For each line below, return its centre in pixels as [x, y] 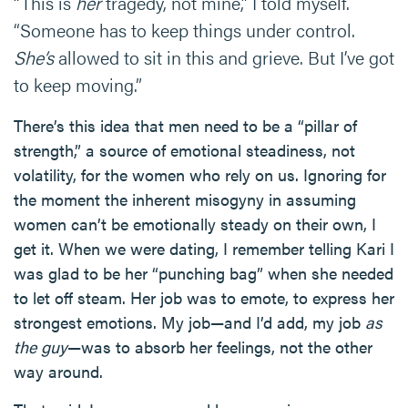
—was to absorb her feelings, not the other [220, 347]
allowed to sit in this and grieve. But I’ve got [224, 57]
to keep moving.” [78, 84]
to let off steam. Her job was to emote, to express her [204, 297]
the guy [41, 347]
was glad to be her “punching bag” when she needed [204, 273]
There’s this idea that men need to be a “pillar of [185, 125]
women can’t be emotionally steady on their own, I [195, 224]
